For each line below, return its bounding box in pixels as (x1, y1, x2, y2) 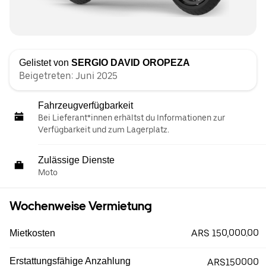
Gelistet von (19, 58, 71, 68)
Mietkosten (9, 228, 55, 238)
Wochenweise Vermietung (9, 199, 152, 213)
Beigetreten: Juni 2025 (19, 70, 118, 81)
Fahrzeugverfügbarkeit (38, 100, 133, 110)
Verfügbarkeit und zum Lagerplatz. (38, 125, 169, 134)
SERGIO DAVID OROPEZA (71, 58, 190, 68)
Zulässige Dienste (38, 155, 115, 165)
